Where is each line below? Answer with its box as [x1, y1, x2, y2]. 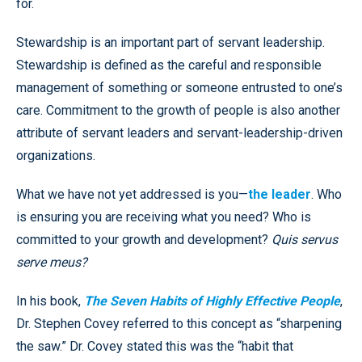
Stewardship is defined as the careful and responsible [16, 57, 322, 73]
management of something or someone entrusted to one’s [16, 79, 343, 95]
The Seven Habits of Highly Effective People [84, 293, 340, 309]
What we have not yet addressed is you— [16, 186, 248, 202]
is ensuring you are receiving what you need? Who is [16, 208, 311, 225]
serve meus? [16, 254, 87, 270]
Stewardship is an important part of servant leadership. [16, 34, 325, 50]
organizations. [16, 147, 95, 163]
